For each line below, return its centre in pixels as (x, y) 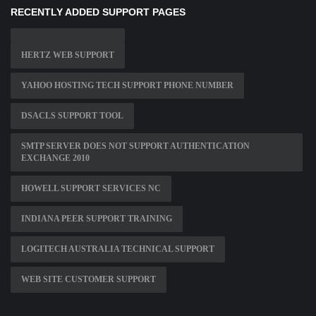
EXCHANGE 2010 (55, 158)
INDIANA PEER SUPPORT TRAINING (97, 219)
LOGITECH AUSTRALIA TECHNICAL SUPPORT (118, 249)
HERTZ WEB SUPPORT (68, 55)
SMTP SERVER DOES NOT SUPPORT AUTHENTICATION (135, 146)
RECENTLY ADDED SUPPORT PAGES (98, 12)
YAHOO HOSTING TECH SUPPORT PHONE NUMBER (127, 86)
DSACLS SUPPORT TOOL (72, 116)
